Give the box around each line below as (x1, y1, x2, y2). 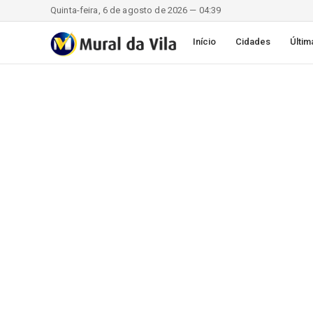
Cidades (235, 36, 271, 47)
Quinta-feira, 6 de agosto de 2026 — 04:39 (50, 5, 221, 15)
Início (193, 36, 217, 47)
